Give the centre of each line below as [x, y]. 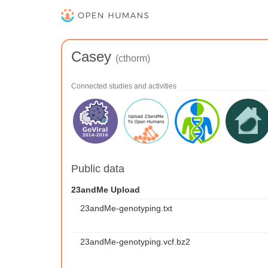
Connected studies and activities [124, 86]
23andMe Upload [106, 190]
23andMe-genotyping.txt [126, 208]
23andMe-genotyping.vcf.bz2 [135, 242]
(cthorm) [133, 58]
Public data [98, 169]
